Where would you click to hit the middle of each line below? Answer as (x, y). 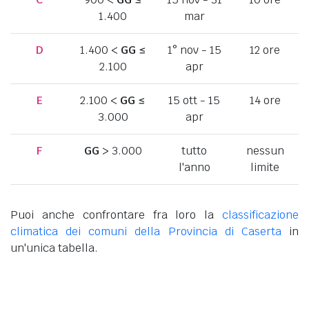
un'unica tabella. (54, 248)
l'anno (194, 167)
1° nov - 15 (194, 50)
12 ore (265, 50)
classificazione (260, 215)
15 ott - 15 (194, 100)
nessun (265, 150)
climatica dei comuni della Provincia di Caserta (146, 231)
